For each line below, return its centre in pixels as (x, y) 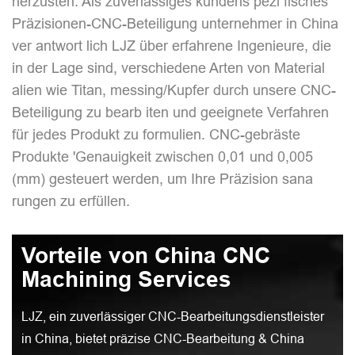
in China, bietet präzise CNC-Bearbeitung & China (162, 338)
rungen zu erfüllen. (71, 200)
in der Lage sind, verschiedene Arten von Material (168, 67)
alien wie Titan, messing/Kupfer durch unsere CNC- (174, 90)
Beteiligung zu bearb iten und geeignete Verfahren (170, 112)
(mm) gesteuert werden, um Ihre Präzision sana (162, 178)
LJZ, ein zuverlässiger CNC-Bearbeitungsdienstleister (172, 316)
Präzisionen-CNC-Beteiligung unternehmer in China (175, 23)
